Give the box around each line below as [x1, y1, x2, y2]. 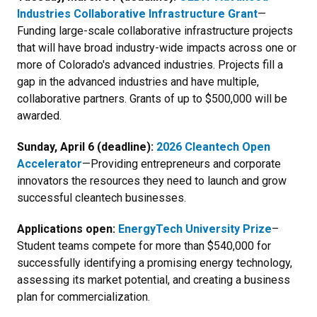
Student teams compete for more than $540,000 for [17, 238, 271, 253]
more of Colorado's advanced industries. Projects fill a [17, 57, 283, 71]
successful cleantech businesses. [17, 190, 186, 204]
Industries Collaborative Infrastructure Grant [17, 6, 258, 21]
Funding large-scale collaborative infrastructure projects [17, 23, 293, 38]
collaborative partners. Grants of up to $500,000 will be [17, 91, 287, 105]
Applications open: [17, 221, 118, 236]
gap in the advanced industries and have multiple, [17, 74, 259, 88]
